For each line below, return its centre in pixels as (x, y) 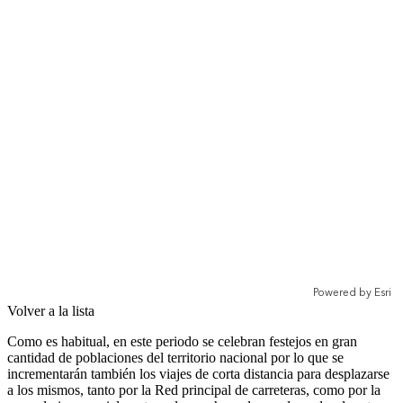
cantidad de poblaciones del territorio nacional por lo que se (175, 357)
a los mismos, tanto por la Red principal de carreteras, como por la (194, 390)
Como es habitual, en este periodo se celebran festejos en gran (182, 341)
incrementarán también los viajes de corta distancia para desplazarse (198, 373)
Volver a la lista (51, 310)
